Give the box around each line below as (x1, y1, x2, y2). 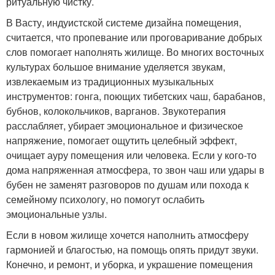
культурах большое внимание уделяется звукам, (6, 60, 225, 74)
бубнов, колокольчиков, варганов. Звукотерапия (6, 104, 226, 118)
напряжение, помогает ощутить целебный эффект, (6, 133, 237, 147)
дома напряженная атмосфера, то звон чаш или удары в (6, 163, 265, 177)
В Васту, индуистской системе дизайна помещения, (6, 15, 241, 29)
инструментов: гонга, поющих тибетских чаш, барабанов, (6, 89, 265, 103)
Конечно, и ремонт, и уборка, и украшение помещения (6, 257, 253, 271)
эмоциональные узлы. (6, 207, 107, 221)
